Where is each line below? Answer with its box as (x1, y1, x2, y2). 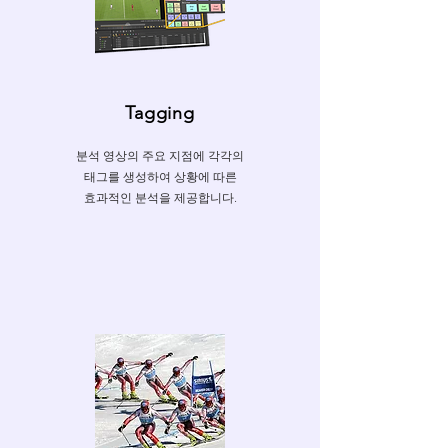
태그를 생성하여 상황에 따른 (83, 169, 237, 184)
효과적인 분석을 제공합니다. (83, 190, 237, 205)
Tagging (124, 102, 196, 124)
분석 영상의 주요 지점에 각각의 (76, 148, 244, 163)
